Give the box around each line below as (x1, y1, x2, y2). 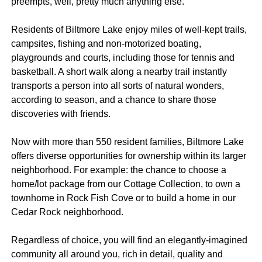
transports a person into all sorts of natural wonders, (11, 80, 224, 91)
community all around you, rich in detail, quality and (11, 249, 223, 259)
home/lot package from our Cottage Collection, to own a (11, 178, 240, 189)
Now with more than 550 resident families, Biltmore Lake (11, 136, 244, 147)
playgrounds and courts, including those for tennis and (11, 52, 235, 63)
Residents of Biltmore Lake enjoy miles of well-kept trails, (11, 24, 247, 35)
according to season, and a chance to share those (11, 94, 216, 105)
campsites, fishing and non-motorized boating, (11, 38, 201, 49)
